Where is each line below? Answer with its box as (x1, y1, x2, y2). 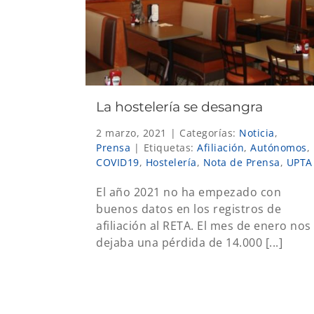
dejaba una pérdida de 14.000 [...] (96, 234, 282, 250)
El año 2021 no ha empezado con (96, 184, 281, 200)
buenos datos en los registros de (96, 200, 281, 217)
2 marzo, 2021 (96, 125, 167, 139)
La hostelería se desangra (96, 98, 263, 115)
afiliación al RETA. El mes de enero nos (96, 217, 311, 233)
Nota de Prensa (203, 155, 280, 169)
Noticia (239, 125, 275, 139)
